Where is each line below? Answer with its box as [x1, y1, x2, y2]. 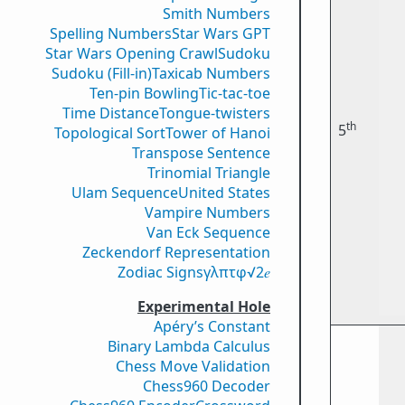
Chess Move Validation [116, 356, 270, 376]
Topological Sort [54, 123, 165, 143]
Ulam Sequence [71, 183, 178, 202]
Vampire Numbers [145, 202, 270, 222]
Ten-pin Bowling [89, 83, 199, 103]
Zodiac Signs [118, 262, 203, 282]
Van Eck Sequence [146, 222, 270, 242]
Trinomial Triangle [147, 163, 270, 183]
